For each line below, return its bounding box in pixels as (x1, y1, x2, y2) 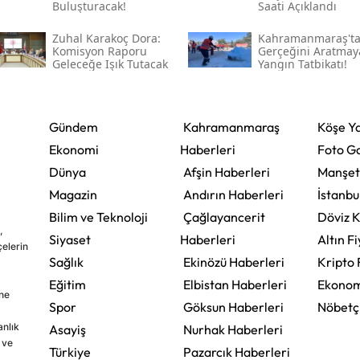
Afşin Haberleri (182, 164, 270, 181)
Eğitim (48, 276, 86, 293)
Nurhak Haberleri (182, 321, 283, 338)
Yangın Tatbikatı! (257, 56, 347, 72)
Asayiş (48, 321, 86, 338)
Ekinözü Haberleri (182, 254, 284, 271)
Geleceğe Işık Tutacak (51, 56, 168, 72)
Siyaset (48, 231, 91, 248)
